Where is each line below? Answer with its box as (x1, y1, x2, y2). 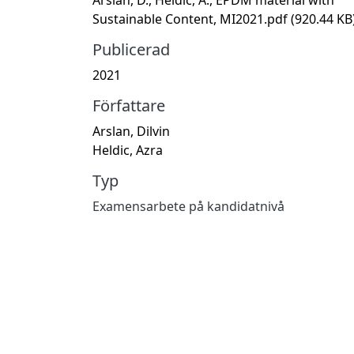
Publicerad (92, 38, 170, 60)
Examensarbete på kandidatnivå (92, 197, 284, 215)
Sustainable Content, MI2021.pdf (92, 9, 291, 28)
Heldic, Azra (92, 141, 163, 159)
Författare (92, 94, 165, 116)
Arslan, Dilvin (92, 122, 170, 140)
